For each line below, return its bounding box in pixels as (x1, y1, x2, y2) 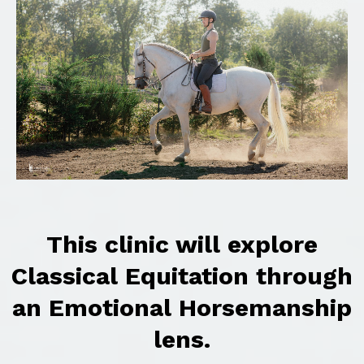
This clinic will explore (46, 230, 318, 259)
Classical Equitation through (11, 262, 353, 291)
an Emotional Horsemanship (12, 293, 352, 323)
